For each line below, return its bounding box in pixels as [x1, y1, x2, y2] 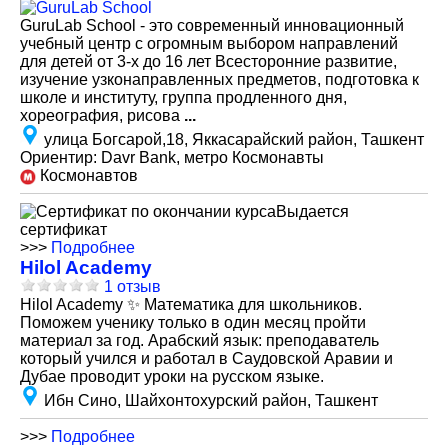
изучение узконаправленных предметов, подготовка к [20, 71, 419, 88]
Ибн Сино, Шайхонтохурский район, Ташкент [44, 392, 378, 409]
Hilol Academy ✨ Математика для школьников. [20, 296, 362, 313]
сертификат [20, 221, 107, 238]
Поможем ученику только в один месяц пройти [20, 314, 366, 331]
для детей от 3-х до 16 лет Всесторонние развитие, [20, 53, 397, 70]
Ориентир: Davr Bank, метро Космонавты [20, 149, 324, 166]
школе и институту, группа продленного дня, [20, 89, 347, 106]
